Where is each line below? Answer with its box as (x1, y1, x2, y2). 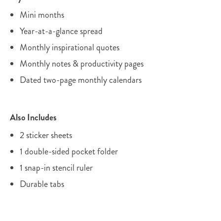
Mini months (20, 8, 64, 22)
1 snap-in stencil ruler (20, 161, 93, 175)
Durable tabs (20, 178, 64, 191)
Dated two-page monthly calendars (20, 74, 142, 87)
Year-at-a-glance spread (20, 25, 103, 38)
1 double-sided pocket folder (20, 145, 118, 158)
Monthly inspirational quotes (20, 41, 119, 54)
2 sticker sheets (20, 129, 72, 142)
